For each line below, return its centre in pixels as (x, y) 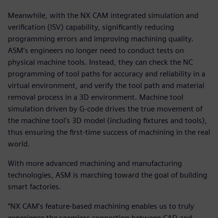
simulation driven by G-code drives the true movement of (105, 109)
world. (19, 144)
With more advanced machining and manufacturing (95, 163)
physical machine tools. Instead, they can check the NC (100, 62)
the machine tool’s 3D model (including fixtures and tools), (108, 121)
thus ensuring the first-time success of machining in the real (109, 132)
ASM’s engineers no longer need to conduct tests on (96, 51)
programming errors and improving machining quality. (101, 39)
